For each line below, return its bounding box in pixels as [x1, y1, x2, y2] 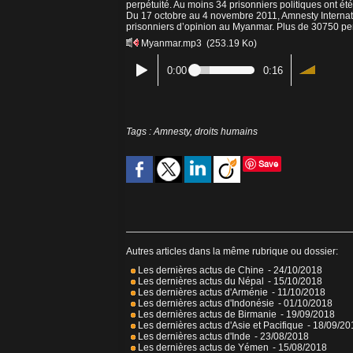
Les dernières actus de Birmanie [136, 309, 277, 321]
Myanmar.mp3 [139, 38, 204, 50]
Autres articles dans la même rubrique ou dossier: [126, 246, 338, 258]
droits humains [195, 126, 258, 138]
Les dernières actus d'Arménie [136, 287, 268, 299]
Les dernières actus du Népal [136, 276, 264, 288]
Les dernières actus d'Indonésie [136, 298, 274, 310]
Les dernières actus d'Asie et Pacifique [136, 320, 303, 332]
